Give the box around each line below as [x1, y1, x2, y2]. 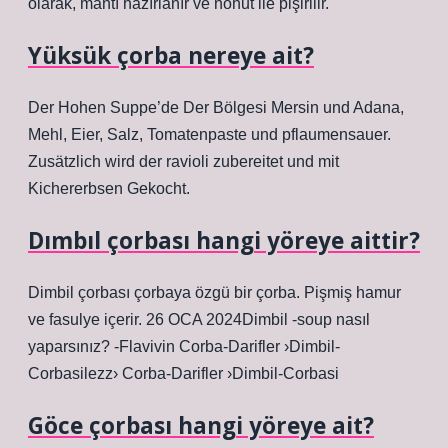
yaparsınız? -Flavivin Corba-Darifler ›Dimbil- [28, 338, 340, 355]
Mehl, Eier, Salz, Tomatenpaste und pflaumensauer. [28, 126, 391, 143]
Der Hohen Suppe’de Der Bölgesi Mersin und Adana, [28, 99, 404, 116]
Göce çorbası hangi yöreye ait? [28, 410, 374, 441]
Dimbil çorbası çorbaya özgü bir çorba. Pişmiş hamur [28, 284, 401, 301]
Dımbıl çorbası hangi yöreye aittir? [28, 225, 420, 256]
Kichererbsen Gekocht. [28, 180, 190, 197]
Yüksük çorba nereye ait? [28, 40, 314, 71]
